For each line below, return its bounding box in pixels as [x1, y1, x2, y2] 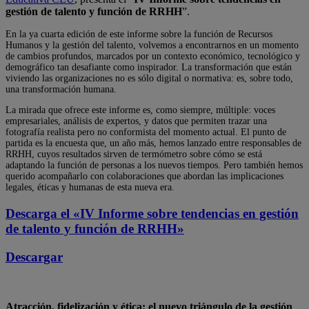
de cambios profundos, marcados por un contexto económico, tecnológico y [6, 51, 300, 62]
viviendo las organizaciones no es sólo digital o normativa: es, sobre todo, [6, 73, 293, 84]
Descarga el [6, 206, 73, 221]
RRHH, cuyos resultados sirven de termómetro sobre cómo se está [6, 149, 262, 160]
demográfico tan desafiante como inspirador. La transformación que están [6, 62, 292, 73]
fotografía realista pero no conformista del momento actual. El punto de [6, 127, 286, 138]
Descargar [6, 249, 63, 264]
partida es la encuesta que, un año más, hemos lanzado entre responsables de [6, 138, 301, 149]
